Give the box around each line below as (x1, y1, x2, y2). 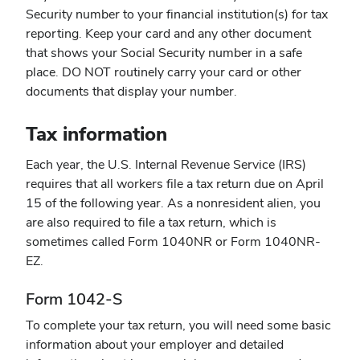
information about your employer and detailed (26, 335, 284, 353)
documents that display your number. (26, 83, 237, 100)
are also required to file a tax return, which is (26, 213, 276, 231)
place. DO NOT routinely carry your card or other (26, 63, 301, 81)
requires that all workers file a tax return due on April (26, 174, 324, 192)
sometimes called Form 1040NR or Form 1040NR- (26, 232, 321, 250)
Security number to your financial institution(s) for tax (26, 6, 328, 23)
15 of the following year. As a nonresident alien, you (26, 194, 321, 211)
